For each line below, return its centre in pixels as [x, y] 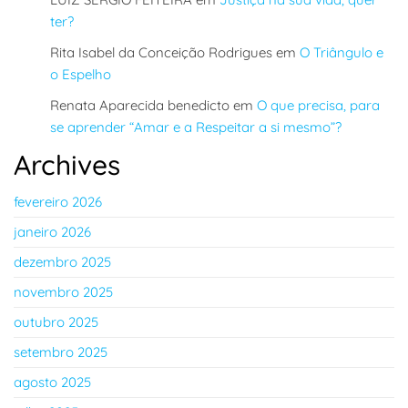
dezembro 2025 [62, 262]
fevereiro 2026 [58, 202]
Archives [67, 165]
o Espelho [81, 74]
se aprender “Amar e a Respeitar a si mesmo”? [196, 127]
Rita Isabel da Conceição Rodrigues [161, 52]
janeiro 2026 [52, 232]
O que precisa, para [318, 105]
